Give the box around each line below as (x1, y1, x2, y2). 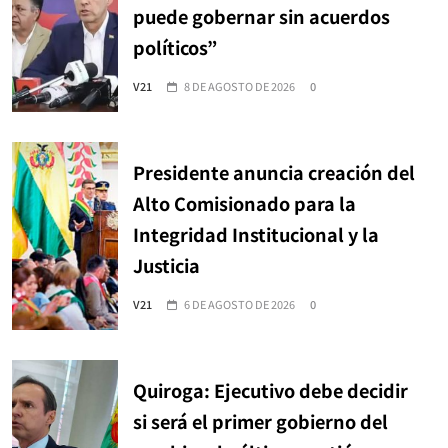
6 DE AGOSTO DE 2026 (184, 295, 295, 312)
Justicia (133, 251, 200, 278)
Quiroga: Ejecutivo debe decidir (133, 376, 408, 403)
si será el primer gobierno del (133, 407, 388, 434)
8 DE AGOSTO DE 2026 (184, 77, 295, 94)
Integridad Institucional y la (133, 220, 379, 247)
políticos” (133, 33, 217, 60)
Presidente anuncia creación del (133, 158, 415, 185)
